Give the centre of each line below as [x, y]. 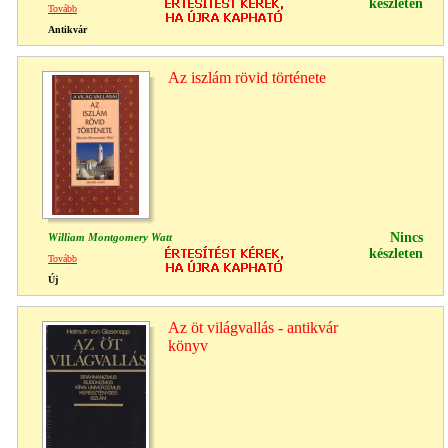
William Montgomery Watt [110, 236]
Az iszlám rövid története [247, 77]
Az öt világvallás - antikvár [253, 327]
